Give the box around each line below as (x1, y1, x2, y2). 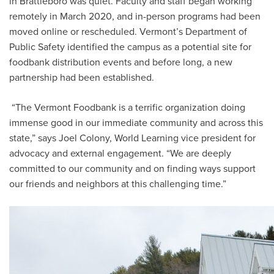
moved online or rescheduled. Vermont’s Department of (9, 24, 247, 39)
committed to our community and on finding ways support (9, 161, 256, 176)
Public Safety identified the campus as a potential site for (9, 40, 251, 54)
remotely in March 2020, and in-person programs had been (9, 9, 261, 24)
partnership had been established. (9, 70, 154, 85)
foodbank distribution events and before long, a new (9, 55, 232, 70)
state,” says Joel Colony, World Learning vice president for (9, 131, 256, 146)
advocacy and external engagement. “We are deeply (9, 146, 231, 161)
